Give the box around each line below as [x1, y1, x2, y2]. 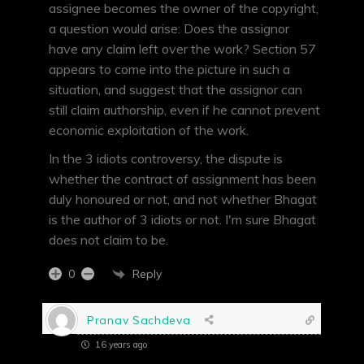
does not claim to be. [49, 232, 168, 249]
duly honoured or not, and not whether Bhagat [49, 191, 317, 208]
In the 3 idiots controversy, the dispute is [49, 150, 283, 167]
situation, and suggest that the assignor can [49, 81, 302, 98]
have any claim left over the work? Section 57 [49, 41, 316, 58]
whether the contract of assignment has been [49, 171, 316, 188]
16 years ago [93, 339, 147, 351]
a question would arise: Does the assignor [49, 20, 289, 37]
